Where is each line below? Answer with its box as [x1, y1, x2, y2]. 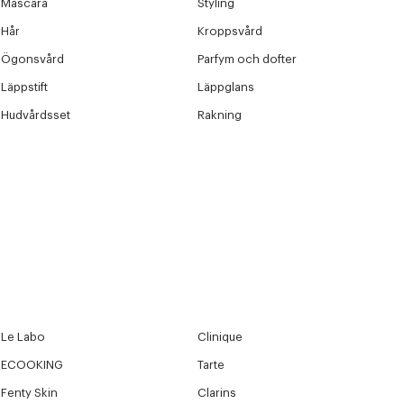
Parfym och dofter [197, 53, 298, 65]
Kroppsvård [197, 25, 263, 37]
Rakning [197, 109, 243, 121]
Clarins [197, 387, 237, 399]
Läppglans [197, 81, 255, 93]
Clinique [197, 331, 243, 343]
